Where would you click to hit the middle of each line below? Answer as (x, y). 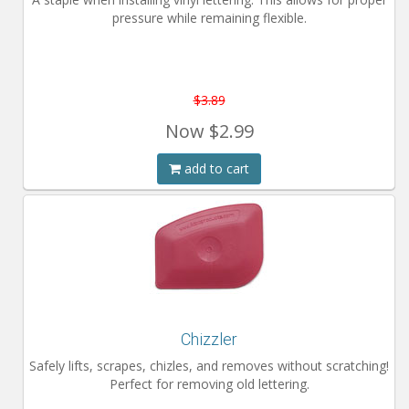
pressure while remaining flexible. (209, 18)
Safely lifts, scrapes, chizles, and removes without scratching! (209, 366)
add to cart (215, 168)
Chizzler (209, 339)
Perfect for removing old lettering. (209, 384)
